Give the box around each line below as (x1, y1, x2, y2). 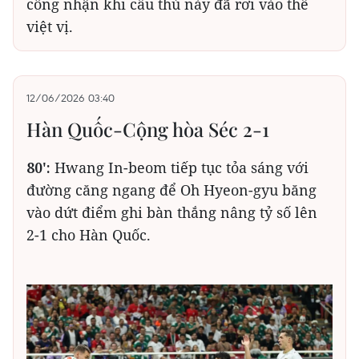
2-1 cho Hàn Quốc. (26, 225, 151, 245)
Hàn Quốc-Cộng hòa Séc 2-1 (26, 116, 269, 143)
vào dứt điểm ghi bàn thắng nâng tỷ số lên (26, 203, 317, 223)
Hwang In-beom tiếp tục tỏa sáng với (50, 158, 309, 178)
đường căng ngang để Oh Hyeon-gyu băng (26, 180, 317, 200)
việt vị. (26, 17, 73, 37)
